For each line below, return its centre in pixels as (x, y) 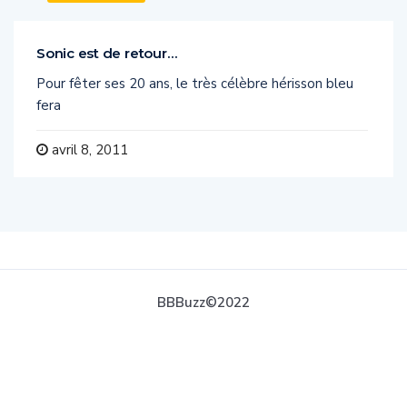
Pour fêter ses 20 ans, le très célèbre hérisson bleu (195, 84)
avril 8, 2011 (88, 150)
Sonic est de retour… (107, 54)
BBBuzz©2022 (203, 303)
